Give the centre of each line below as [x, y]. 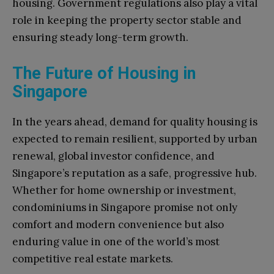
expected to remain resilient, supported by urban [135, 139]
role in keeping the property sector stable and [127, 20]
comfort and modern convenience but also [118, 224]
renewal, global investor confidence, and [113, 156]
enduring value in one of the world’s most [116, 241]
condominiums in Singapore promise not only [125, 207]
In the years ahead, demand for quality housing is [135, 121]
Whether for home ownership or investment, [124, 190]
